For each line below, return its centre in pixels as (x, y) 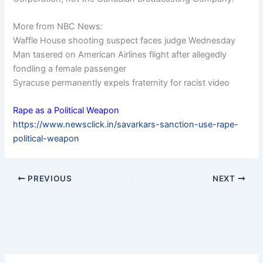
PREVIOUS (49, 179)
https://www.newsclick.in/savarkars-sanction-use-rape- (126, 125)
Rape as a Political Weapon (66, 111)
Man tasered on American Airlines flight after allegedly (120, 54)
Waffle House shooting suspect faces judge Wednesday (124, 40)
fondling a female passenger (70, 68)
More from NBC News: (58, 26)
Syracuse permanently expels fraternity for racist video (122, 82)
